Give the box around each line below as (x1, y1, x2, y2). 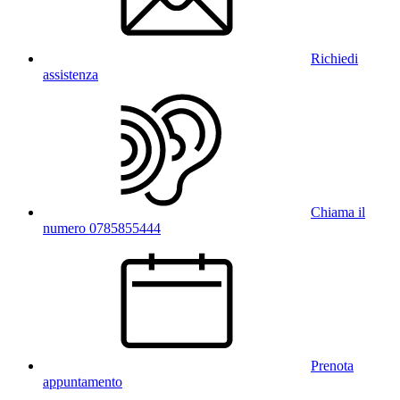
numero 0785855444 (43, 220, 161, 236)
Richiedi (311, 50, 358, 66)
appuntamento (43, 373, 122, 389)
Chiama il (311, 204, 365, 220)
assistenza (43, 66, 98, 82)
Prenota (311, 357, 354, 373)
